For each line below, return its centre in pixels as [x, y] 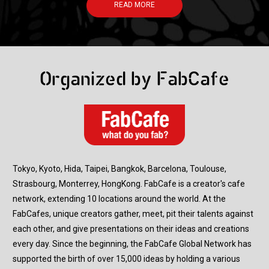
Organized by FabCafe [134, 80]
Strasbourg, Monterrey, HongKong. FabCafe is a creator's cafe [129, 183]
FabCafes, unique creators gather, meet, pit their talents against [133, 213]
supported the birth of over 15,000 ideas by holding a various [126, 258]
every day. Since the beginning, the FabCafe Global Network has [132, 243]
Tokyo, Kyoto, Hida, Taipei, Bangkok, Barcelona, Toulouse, [119, 168]
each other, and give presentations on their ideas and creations [131, 228]
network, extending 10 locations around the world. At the [119, 198]
